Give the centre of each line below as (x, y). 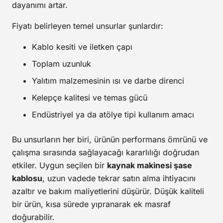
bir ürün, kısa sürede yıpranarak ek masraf (91, 204)
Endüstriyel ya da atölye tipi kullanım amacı (113, 115)
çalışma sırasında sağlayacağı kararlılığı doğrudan (106, 153)
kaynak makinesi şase (150, 166)
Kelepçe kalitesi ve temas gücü (90, 98)
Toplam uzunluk (61, 64)
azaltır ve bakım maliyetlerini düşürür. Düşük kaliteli (108, 191)
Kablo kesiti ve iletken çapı (82, 47)
